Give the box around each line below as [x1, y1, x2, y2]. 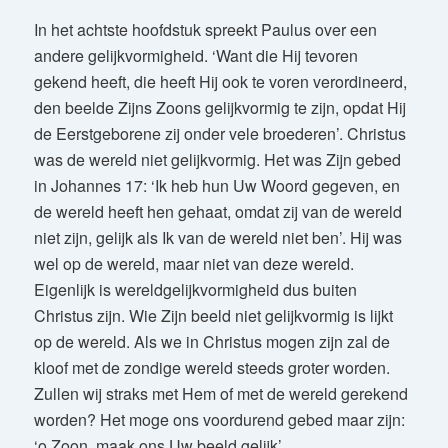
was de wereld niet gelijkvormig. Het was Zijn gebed [33, 147, 401, 171]
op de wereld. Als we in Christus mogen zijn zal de [33, 329, 390, 353]
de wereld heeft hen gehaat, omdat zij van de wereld [33, 199, 402, 223]
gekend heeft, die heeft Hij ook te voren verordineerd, [33, 69, 407, 93]
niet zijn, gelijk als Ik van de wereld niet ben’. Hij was [33, 225, 402, 249]
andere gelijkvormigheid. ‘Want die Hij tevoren [33, 43, 358, 67]
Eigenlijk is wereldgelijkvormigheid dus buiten [33, 277, 357, 301]
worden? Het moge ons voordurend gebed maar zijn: [33, 407, 405, 431]
